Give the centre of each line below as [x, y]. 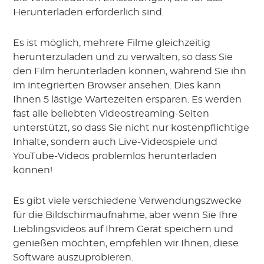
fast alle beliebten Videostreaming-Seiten [111, 113]
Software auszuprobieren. [73, 257]
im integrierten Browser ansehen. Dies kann [117, 85]
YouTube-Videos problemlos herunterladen [115, 156]
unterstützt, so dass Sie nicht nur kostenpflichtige [131, 128]
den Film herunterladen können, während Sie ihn [130, 71]
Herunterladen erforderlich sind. [89, 12]
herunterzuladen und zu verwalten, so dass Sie [123, 57]
